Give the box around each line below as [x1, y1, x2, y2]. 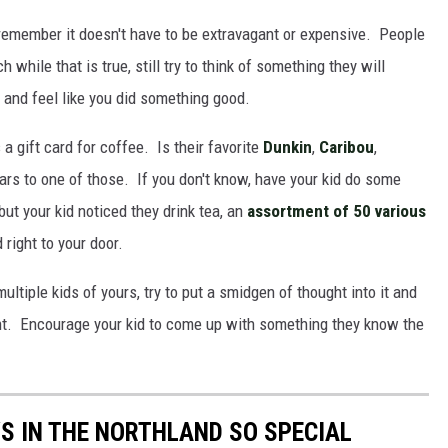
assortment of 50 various [247, 201, 426, 222]
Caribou [319, 137, 374, 158]
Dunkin [263, 137, 312, 158]
